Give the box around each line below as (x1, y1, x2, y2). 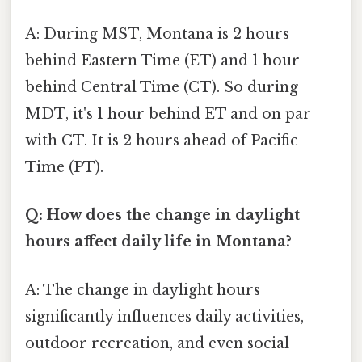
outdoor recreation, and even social (25, 334, 289, 352)
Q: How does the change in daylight (25, 206, 300, 225)
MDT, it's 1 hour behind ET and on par (25, 105, 311, 124)
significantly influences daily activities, (25, 307, 304, 326)
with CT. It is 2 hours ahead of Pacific (25, 132, 298, 150)
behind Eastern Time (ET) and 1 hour (25, 52, 300, 70)
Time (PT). (25, 158, 103, 177)
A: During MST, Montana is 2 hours (25, 25, 289, 44)
